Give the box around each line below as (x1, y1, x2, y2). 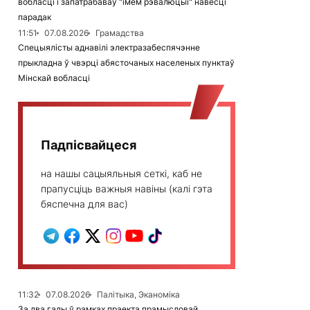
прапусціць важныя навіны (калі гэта (41, 183, 212, 194)
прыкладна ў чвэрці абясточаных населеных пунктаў (18, 57, 235, 68)
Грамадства (95, 28, 144, 38)
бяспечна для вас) (41, 198, 128, 210)
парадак (18, 12, 51, 22)
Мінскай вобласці (18, 73, 90, 83)
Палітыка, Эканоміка (97, 289, 180, 300)
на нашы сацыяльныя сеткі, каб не (41, 167, 202, 179)
